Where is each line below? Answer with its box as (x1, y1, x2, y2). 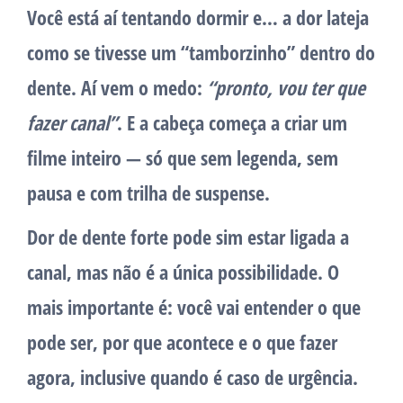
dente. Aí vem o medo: (27, 74, 207, 102)
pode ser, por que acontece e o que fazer (27, 328, 337, 356)
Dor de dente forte (27, 223, 168, 251)
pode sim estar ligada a (168, 223, 349, 251)
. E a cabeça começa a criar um (117, 109, 347, 137)
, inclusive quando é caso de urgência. (70, 363, 358, 391)
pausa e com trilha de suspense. (27, 179, 270, 207)
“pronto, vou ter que (207, 74, 365, 102)
